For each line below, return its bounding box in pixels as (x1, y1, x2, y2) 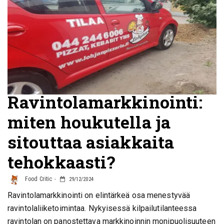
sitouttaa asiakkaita (7, 130, 174, 153)
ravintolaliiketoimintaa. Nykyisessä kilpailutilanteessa (7, 203, 197, 213)
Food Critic (23, 175, 52, 183)
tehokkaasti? (7, 150, 115, 173)
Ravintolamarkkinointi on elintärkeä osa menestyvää (7, 190, 190, 200)
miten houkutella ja (7, 110, 170, 133)
